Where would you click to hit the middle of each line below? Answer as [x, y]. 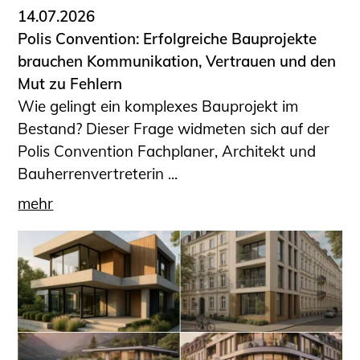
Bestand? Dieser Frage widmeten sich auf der [174, 129]
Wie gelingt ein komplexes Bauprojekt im [158, 106]
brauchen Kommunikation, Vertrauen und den [177, 61]
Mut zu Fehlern [70, 84]
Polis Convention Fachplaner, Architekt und [167, 151]
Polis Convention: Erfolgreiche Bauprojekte [168, 39]
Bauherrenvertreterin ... [98, 174]
